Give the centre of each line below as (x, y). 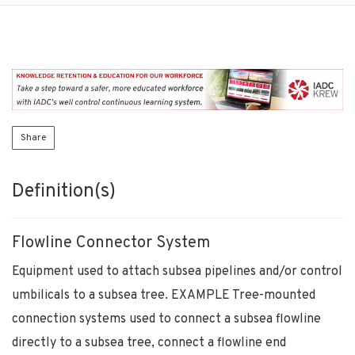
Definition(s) (64, 191)
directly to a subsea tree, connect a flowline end (149, 343)
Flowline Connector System (111, 243)
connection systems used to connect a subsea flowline (166, 319)
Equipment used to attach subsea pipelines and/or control (177, 271)
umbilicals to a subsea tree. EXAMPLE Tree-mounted (164, 295)
